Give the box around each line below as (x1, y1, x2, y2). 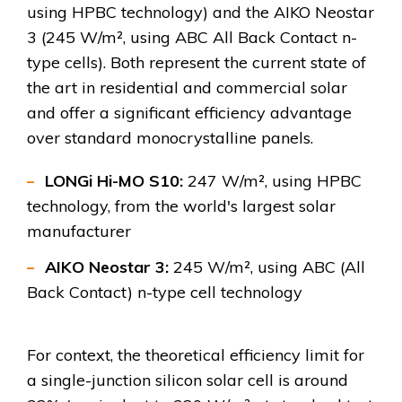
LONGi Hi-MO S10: (45, 170, 183, 192)
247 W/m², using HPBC (183, 170, 362, 192)
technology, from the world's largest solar (27, 196, 336, 217)
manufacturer (27, 221, 131, 242)
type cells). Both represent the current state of (27, 52, 366, 74)
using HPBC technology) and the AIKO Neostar (27, 2, 374, 23)
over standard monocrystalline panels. (27, 127, 313, 149)
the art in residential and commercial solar (27, 77, 347, 99)
